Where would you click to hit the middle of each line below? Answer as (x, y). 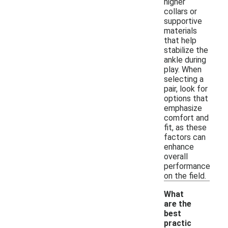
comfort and (186, 118)
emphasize (183, 108)
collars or (180, 11)
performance (187, 166)
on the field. (185, 176)
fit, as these (185, 127)
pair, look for (186, 89)
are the (178, 204)
